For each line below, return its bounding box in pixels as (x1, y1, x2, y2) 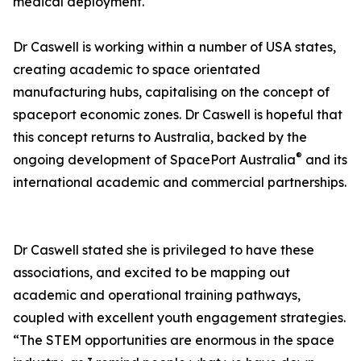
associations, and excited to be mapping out (13, 264, 290, 281)
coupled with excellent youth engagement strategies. (13, 309, 346, 326)
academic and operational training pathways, (13, 287, 301, 304)
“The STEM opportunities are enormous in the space (13, 332, 334, 349)
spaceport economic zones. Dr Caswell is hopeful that (13, 106, 342, 123)
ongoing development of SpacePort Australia (13, 151, 296, 168)
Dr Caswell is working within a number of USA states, (13, 39, 336, 56)
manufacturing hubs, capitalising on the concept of (13, 84, 330, 101)
